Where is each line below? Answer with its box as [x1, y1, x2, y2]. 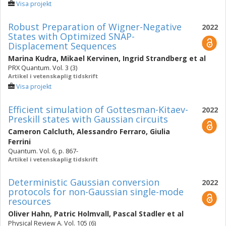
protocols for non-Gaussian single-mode [8, 186, 184, 198]
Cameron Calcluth [8, 127, 73, 136]
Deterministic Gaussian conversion [8, 176, 159, 188]
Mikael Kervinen [61, 53, 119, 63]
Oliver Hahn [8, 209, 50, 218]
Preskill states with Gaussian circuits [8, 113, 168, 125]
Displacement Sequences [8, 40, 117, 52]
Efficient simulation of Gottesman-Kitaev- [8, 103, 188, 116]
